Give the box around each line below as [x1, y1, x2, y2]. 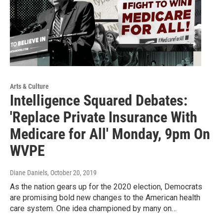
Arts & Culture [10, 82, 49, 90]
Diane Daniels [10, 168, 47, 177]
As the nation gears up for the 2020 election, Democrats [10, 182, 202, 191]
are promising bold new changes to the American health [10, 192, 200, 202]
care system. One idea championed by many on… [10, 203, 177, 213]
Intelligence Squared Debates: [10, 91, 187, 109]
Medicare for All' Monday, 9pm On [10, 125, 210, 143]
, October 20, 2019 [47, 168, 97, 177]
